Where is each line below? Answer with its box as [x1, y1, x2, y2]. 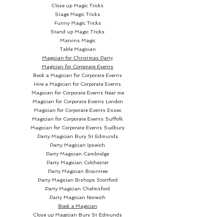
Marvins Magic [60, 37, 95, 43]
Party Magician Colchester [46, 159, 108, 165]
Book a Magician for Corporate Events [33, 72, 122, 78]
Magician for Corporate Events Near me [31, 90, 124, 95]
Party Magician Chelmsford [45, 186, 110, 191]
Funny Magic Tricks [54, 20, 101, 26]
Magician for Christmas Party [42, 55, 113, 61]
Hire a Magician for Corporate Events [34, 81, 121, 87]
